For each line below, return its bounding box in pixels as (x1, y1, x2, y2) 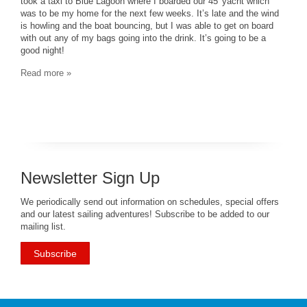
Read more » (21, 68, 71, 78)
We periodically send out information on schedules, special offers (21, 197, 279, 208)
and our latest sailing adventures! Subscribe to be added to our (21, 209, 269, 220)
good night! (21, 45, 64, 56)
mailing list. (21, 221, 66, 232)
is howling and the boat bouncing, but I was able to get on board (21, 21, 273, 31)
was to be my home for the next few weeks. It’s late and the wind (21, 8, 279, 19)
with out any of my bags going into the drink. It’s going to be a (21, 33, 266, 43)
